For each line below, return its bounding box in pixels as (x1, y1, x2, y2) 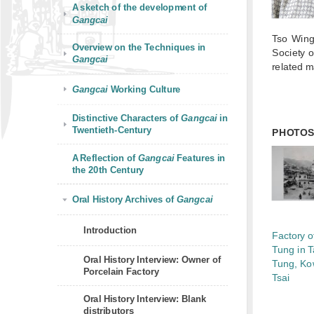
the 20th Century (71, 164, 144, 175)
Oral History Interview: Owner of (83, 254, 221, 264)
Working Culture (108, 83, 181, 94)
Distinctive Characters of (71, 112, 182, 123)
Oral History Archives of (71, 193, 177, 204)
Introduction (83, 224, 137, 235)
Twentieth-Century (71, 125, 152, 135)
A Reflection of (71, 152, 139, 163)
